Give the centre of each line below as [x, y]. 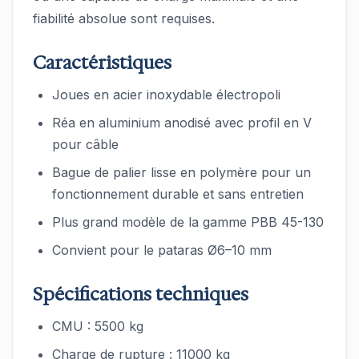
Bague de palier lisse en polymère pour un [182, 172]
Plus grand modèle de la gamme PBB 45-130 [188, 222]
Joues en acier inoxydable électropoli [166, 95]
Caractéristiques [102, 63]
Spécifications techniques [141, 294]
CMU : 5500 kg [98, 326]
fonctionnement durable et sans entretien [178, 194]
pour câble [85, 144]
